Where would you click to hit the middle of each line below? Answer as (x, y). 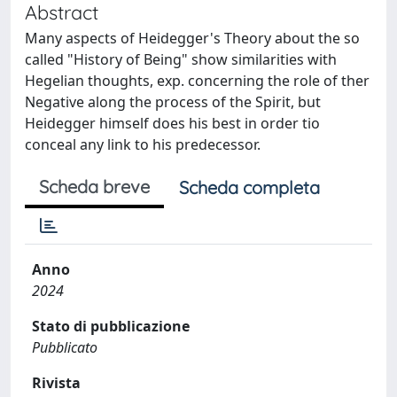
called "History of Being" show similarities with (181, 59)
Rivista (56, 383)
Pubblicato (65, 347)
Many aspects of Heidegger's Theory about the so (192, 38)
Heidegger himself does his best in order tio (172, 123)
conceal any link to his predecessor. (143, 144)
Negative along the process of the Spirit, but (173, 102)
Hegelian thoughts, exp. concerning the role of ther (197, 81)
